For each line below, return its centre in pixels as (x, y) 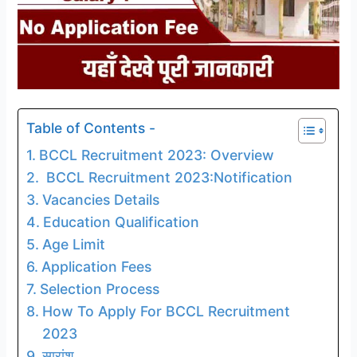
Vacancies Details (102, 199)
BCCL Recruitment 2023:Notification (167, 177)
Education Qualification (121, 222)
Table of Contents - (91, 127)
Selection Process (101, 288)
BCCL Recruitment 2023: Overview (158, 155)
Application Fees (98, 266)
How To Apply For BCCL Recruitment (166, 311)
